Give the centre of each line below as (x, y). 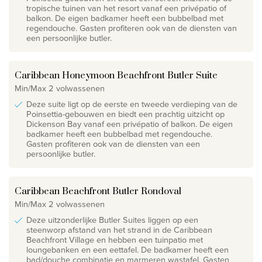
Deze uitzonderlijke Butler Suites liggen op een (112, 220)
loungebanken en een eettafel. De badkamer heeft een (127, 249)
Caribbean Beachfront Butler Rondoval (98, 191)
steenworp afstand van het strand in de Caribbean (119, 230)
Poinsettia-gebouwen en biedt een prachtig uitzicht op (125, 114)
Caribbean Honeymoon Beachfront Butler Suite (116, 75)
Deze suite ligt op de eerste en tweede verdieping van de (132, 104)
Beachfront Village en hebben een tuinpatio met (115, 239)
